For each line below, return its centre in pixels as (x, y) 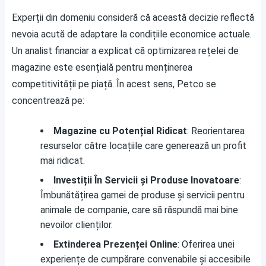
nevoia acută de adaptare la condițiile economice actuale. (132, 34)
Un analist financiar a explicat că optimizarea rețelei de (125, 51)
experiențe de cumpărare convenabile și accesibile (145, 259)
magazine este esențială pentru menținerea (102, 67)
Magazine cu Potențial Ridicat (120, 131)
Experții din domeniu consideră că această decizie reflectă (133, 18)
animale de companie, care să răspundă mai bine (139, 210)
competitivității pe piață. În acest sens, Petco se (114, 84)
